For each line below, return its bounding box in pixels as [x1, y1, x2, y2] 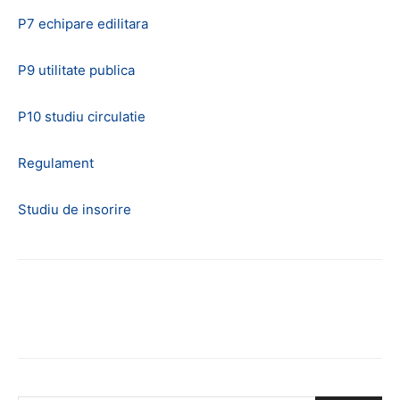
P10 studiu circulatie [18, 108, 146, 125]
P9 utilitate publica [18, 62, 135, 79]
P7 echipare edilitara [18, 15, 148, 32]
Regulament [18, 154, 94, 171]
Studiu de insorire [18, 201, 131, 218]
